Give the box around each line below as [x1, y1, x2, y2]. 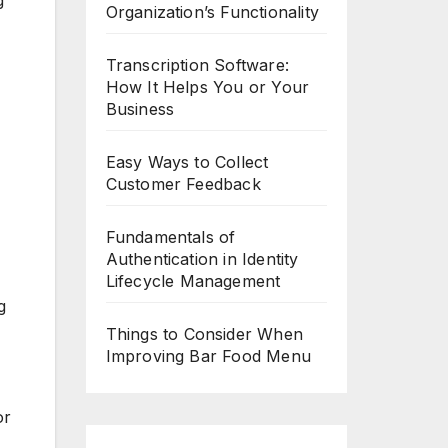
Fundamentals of [105, 227, 236, 247]
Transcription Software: [105, 55, 290, 75]
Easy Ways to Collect [105, 152, 269, 172]
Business [105, 99, 175, 119]
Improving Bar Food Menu [105, 346, 312, 366]
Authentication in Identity [105, 249, 299, 269]
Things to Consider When [105, 324, 304, 344]
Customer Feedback [105, 174, 261, 194]
